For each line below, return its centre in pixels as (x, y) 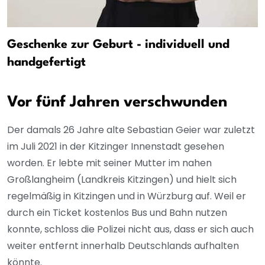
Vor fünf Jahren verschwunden (117, 102)
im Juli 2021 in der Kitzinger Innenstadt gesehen (116, 146)
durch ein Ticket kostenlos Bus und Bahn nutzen (117, 212)
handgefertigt (46, 62)
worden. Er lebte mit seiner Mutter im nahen (109, 163)
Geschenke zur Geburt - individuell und (118, 45)
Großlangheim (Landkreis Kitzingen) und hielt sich (122, 179)
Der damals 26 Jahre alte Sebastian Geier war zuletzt (131, 130)
